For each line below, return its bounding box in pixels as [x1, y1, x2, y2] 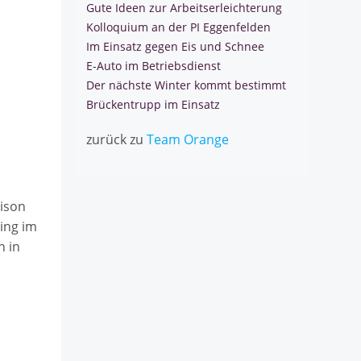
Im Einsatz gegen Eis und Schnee [86, 39, 264, 54]
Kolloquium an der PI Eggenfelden [86, 19, 271, 35]
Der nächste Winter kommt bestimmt [86, 77, 286, 93]
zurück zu [86, 131, 147, 148]
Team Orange [147, 131, 229, 148]
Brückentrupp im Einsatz [86, 97, 220, 112]
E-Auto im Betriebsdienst [86, 58, 221, 73]
